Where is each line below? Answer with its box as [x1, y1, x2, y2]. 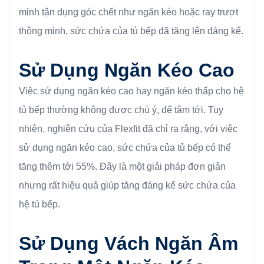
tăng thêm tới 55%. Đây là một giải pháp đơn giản [19, 161, 226, 171]
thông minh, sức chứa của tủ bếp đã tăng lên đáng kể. [19, 25, 243, 36]
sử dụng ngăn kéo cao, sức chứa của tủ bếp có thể [19, 142, 231, 153]
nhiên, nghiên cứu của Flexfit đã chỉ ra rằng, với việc [19, 123, 237, 134]
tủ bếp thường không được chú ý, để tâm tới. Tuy [19, 104, 223, 115]
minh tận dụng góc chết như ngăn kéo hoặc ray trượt [19, 6, 238, 17]
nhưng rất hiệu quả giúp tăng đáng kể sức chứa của [19, 180, 236, 190]
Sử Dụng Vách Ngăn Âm [19, 232, 238, 254]
